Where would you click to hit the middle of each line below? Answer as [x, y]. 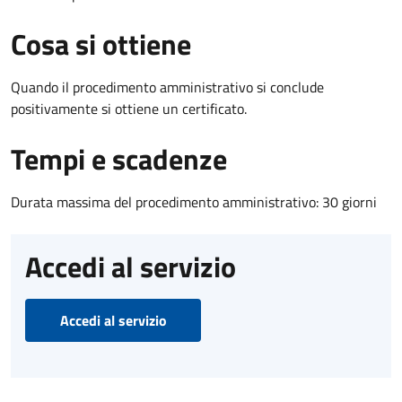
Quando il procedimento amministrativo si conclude [167, 87]
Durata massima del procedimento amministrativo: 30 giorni [194, 201]
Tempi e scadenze [119, 158]
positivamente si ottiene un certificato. [129, 108]
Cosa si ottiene [101, 44]
